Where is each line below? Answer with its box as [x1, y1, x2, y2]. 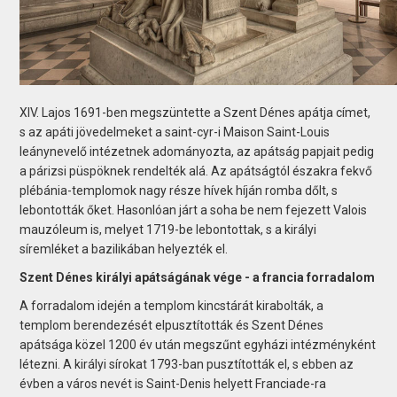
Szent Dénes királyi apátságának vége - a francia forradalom [19, 269, 376, 284]
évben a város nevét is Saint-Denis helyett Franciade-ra [19, 376, 327, 391]
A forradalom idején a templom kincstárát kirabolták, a [19, 298, 324, 313]
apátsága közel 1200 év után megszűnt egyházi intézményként [19, 337, 377, 352]
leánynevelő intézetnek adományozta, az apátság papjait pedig [19, 144, 375, 159]
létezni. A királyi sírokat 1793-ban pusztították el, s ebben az [19, 356, 354, 371]
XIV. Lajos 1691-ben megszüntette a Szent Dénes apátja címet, [19, 105, 371, 120]
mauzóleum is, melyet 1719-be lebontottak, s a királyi [19, 222, 317, 237]
